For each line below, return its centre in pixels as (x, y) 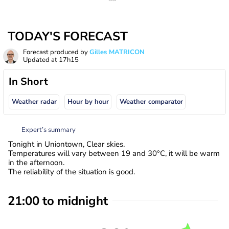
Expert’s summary (49, 130)
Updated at (41, 60)
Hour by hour (88, 102)
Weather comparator (151, 102)
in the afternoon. (36, 162)
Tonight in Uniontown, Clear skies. (66, 144)
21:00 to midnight (58, 201)
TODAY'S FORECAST (68, 36)
